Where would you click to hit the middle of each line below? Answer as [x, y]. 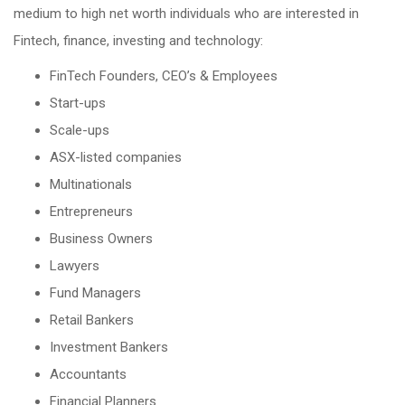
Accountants [88, 374]
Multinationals [91, 184]
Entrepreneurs [91, 212]
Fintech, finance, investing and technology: [138, 41]
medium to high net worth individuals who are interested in [186, 14]
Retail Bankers [92, 320]
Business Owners [101, 239]
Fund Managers [95, 293]
